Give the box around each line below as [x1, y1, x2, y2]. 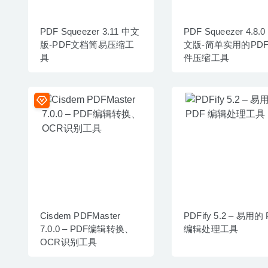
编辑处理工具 [184, 223, 239, 234]
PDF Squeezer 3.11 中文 [40, 26, 139, 36]
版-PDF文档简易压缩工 [40, 39, 135, 50]
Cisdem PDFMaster [40, 210, 121, 221]
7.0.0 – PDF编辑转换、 [40, 223, 134, 234]
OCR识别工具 [40, 236, 98, 247]
